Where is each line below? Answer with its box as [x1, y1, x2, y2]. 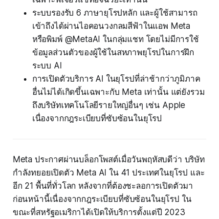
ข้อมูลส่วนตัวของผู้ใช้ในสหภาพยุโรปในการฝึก [32, 47, 195, 58]
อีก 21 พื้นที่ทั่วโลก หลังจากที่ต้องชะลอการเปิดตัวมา [12, 181, 194, 191]
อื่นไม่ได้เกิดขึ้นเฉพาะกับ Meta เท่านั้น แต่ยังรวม [32, 87, 205, 97]
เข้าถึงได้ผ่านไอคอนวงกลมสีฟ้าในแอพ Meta [32, 21, 191, 31]
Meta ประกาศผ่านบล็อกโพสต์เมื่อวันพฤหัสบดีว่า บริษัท [12, 154, 205, 165]
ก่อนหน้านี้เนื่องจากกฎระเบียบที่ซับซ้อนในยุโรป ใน [12, 194, 192, 204]
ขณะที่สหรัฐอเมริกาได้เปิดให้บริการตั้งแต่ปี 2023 [12, 207, 185, 218]
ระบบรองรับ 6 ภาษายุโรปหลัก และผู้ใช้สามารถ [32, 8, 197, 18]
